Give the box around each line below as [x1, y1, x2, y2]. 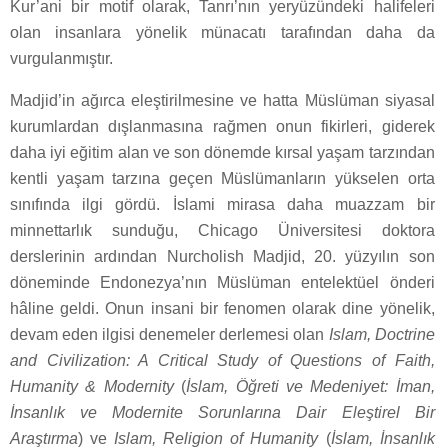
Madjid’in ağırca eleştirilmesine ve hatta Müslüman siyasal [10, 92, 435, 110]
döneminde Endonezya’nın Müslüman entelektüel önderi [10, 274, 435, 292]
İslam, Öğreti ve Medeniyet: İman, [186, 378, 435, 396]
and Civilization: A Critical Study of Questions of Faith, [10, 352, 435, 370]
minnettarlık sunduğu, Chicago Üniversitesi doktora [10, 222, 435, 240]
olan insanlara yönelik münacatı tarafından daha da [10, 24, 435, 42]
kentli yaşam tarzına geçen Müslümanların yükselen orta [10, 170, 435, 188]
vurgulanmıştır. [10, 50, 113, 68]
